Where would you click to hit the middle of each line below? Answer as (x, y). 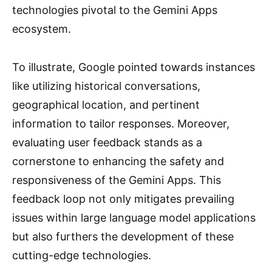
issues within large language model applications (134, 218)
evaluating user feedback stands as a (107, 142)
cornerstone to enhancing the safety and (118, 161)
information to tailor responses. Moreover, (121, 124)
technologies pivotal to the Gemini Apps (115, 10)
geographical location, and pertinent (106, 105)
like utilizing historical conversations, (106, 86)
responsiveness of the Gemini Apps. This (117, 180)
